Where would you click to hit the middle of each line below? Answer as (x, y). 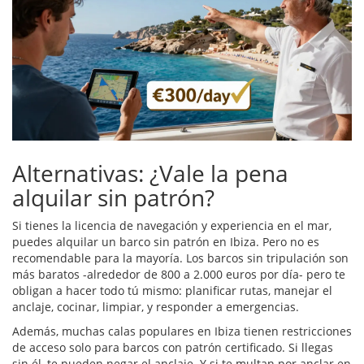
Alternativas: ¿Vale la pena (150, 173)
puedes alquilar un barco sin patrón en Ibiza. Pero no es (166, 242)
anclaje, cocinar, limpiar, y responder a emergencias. (156, 307)
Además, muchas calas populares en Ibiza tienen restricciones (182, 331)
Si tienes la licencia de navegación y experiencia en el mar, (172, 226)
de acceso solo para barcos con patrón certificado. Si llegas (173, 348)
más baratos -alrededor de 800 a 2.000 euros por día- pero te (179, 275)
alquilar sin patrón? (113, 198)
